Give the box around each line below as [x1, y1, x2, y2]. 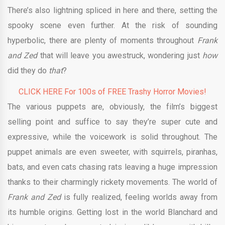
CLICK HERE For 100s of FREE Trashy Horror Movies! [19, 87, 206, 97]
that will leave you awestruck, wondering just [40, 51, 203, 61]
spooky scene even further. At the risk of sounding [8, 21, 217, 31]
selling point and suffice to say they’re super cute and [8, 117, 217, 127]
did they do [8, 66, 49, 76]
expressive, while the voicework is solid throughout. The [8, 132, 217, 142]
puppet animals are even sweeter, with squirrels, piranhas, [8, 147, 217, 157]
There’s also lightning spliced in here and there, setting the [8, 6, 217, 16]
